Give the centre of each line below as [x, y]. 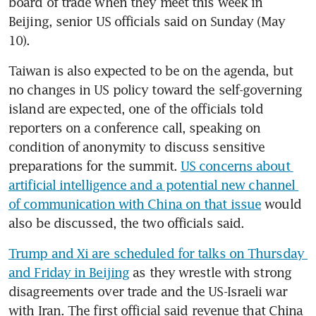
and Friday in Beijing [69, 272]
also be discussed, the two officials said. [127, 223]
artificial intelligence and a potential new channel [152, 184]
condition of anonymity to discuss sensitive [137, 146]
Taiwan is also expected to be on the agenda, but [151, 70]
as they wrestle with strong [210, 272]
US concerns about [235, 165]
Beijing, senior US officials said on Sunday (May [147, 21]
